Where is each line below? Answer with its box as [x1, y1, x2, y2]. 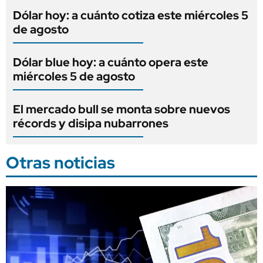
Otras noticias [6, 151, 115, 174]
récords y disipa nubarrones [13, 116, 168, 131]
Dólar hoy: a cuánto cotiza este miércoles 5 [13, 8, 248, 23]
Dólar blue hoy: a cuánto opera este [13, 55, 208, 70]
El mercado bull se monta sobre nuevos [13, 102, 230, 117]
